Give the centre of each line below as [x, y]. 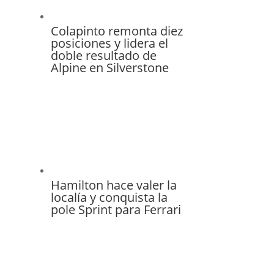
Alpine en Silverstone [109, 68]
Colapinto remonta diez [117, 31]
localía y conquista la [109, 198]
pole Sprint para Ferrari [116, 210]
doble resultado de [103, 56]
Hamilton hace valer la [113, 185]
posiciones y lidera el [109, 43]
